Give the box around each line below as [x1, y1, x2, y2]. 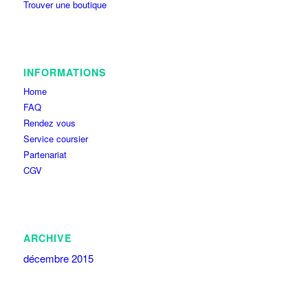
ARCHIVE [23, 231, 72, 245]
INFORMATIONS [23, 65, 107, 80]
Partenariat [23, 148, 67, 162]
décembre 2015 [23, 251, 93, 266]
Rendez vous [23, 116, 76, 130]
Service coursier [23, 132, 88, 146]
